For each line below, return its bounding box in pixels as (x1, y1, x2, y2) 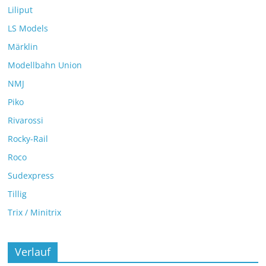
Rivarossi (8, 114, 44, 126)
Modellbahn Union (8, 59, 83, 71)
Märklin (8, 40, 39, 52)
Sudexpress (8, 169, 55, 181)
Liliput (8, 4, 33, 15)
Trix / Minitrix (8, 206, 62, 218)
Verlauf (15, 244, 51, 259)
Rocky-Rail (8, 132, 49, 144)
